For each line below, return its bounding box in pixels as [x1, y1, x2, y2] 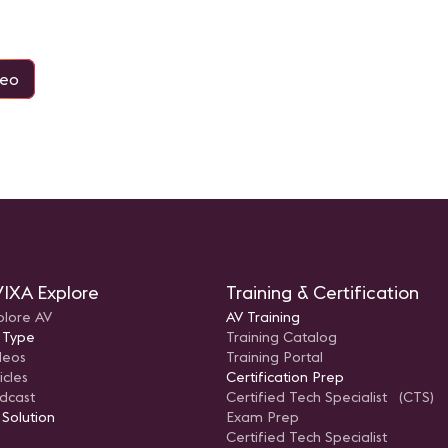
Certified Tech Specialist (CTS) [226, 388, 434, 407]
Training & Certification [226, 281, 419, 305]
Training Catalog [226, 328, 337, 347]
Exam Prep [226, 408, 299, 427]
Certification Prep [226, 368, 344, 387]
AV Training [226, 308, 300, 327]
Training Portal [226, 348, 323, 367]
